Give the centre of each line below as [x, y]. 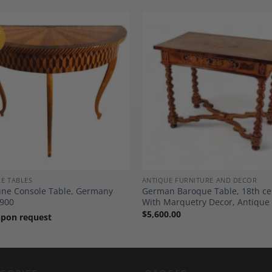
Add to [108, 88]
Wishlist [108, 97]
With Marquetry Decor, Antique [206, 202]
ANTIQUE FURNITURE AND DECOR [199, 180]
